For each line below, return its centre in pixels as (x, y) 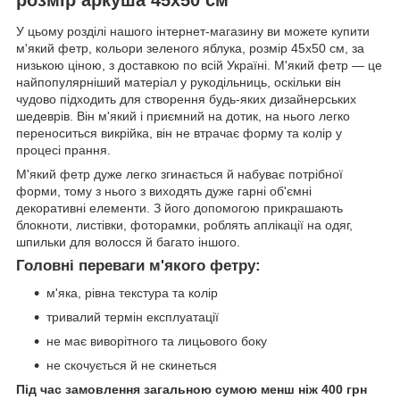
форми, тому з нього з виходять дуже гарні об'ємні (164, 192)
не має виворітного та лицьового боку (157, 342)
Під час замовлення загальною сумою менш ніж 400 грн (192, 390)
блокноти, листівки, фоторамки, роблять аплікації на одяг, (184, 225)
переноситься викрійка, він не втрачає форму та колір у (179, 133)
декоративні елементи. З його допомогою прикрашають (179, 208)
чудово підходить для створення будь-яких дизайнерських (186, 100)
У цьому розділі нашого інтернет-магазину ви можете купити (193, 32)
